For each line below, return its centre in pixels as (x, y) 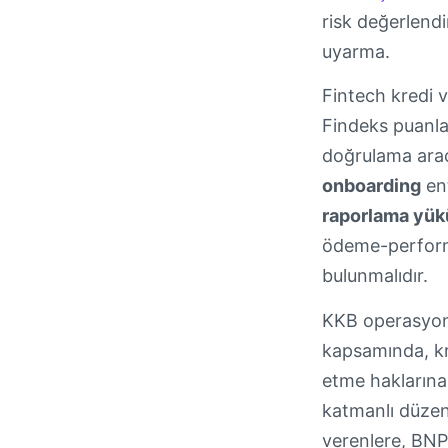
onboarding (371, 186)
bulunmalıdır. (375, 276)
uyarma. (356, 51)
